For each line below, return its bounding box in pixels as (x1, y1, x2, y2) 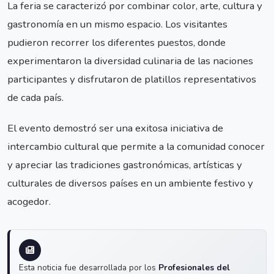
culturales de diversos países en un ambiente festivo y (7, 176, 253, 191)
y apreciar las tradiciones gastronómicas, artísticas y (7, 158, 242, 172)
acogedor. (7, 194, 51, 209)
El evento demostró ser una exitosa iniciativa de (7, 121, 223, 136)
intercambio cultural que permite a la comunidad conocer (7, 139, 265, 154)
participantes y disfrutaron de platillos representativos (7, 72, 256, 86)
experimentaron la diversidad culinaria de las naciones (7, 53, 253, 68)
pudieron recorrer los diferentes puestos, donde (7, 35, 226, 50)
